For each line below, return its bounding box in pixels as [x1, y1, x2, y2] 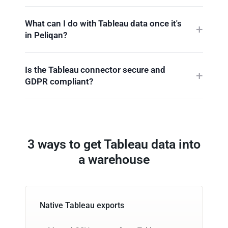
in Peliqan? [25, 30, 67, 40]
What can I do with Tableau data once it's [25, 18, 182, 28]
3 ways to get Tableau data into [27, 136, 201, 152]
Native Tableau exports [40, 200, 124, 210]
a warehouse [78, 152, 150, 167]
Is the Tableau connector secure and [25, 64, 165, 75]
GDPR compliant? [25, 76, 93, 87]
